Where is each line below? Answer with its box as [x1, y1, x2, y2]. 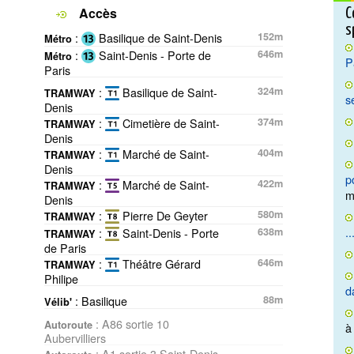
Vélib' [44, 295, 72, 309]
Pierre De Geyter [119, 207, 208, 224]
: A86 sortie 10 [92, 315, 169, 332]
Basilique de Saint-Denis [96, 29, 222, 46]
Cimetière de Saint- [119, 115, 220, 131]
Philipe [44, 270, 78, 287]
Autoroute [44, 318, 92, 332]
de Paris [44, 239, 86, 256]
